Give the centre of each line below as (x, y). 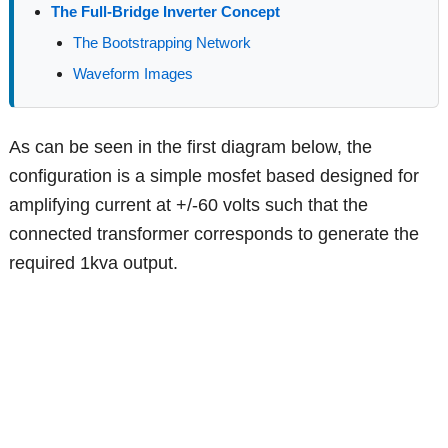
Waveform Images (133, 74)
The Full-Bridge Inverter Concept (166, 12)
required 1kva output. (94, 263)
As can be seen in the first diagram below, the (191, 147)
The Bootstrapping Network (162, 43)
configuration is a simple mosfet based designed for (214, 176)
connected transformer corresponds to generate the (214, 234)
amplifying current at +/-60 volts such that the (189, 205)
